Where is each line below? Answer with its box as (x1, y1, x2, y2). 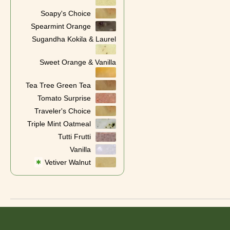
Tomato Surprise (37, 94, 91, 102)
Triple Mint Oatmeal (27, 120, 91, 128)
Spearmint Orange (30, 22, 91, 30)
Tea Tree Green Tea (25, 81, 91, 89)
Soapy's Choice (40, 9, 91, 17)
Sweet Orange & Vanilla (39, 58, 116, 66)
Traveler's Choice (34, 107, 91, 115)
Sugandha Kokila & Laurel (31, 35, 116, 43)
